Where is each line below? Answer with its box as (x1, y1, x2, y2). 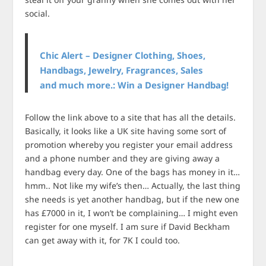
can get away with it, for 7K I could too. (25, 235, 180, 246)
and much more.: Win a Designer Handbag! (40, 79, 229, 91)
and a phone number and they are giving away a (25, 153, 220, 164)
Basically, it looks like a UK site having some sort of (25, 125, 227, 137)
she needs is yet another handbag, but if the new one (25, 194, 240, 205)
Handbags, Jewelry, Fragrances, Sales (40, 64, 204, 77)
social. (25, 8, 50, 19)
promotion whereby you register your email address (25, 139, 233, 151)
